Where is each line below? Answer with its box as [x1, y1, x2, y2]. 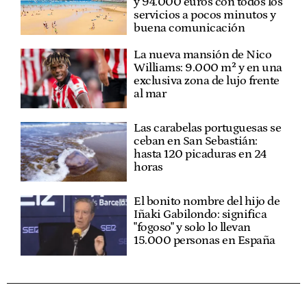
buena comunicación [134, 21, 245, 35]
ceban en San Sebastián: [134, 134, 258, 149]
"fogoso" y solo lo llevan [134, 221, 251, 235]
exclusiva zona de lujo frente [134, 73, 280, 88]
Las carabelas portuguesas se [134, 121, 282, 136]
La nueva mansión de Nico [134, 47, 272, 62]
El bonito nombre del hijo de [134, 195, 280, 209]
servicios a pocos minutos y [134, 8, 276, 22]
